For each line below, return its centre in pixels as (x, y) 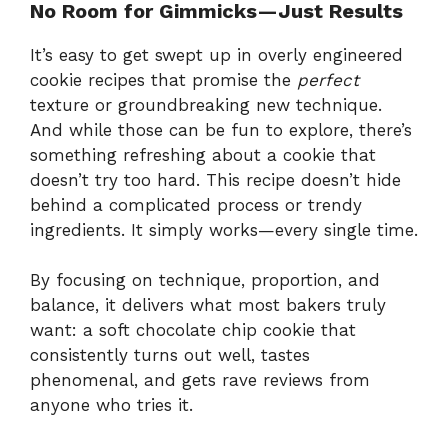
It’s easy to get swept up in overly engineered (216, 54)
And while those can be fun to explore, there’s (221, 129)
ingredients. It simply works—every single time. (224, 229)
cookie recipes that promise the (163, 79)
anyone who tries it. (111, 405)
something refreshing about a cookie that (203, 154)
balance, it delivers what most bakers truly (208, 305)
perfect (328, 79)
